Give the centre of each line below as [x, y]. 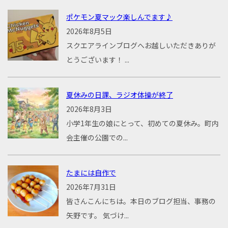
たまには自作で [91, 173]
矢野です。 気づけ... [97, 216]
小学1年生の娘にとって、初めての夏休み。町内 [142, 123]
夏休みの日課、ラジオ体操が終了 [120, 95]
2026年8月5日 [89, 31]
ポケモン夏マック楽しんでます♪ [119, 17]
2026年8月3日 [89, 109]
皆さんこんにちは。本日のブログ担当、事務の [141, 201]
